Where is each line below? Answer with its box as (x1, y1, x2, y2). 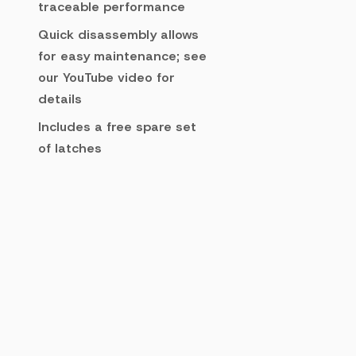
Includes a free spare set (38, 118, 196, 135)
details (38, 91, 82, 107)
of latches (38, 140, 102, 157)
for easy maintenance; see (38, 48, 207, 64)
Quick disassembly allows (38, 26, 199, 43)
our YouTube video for (38, 69, 175, 86)
